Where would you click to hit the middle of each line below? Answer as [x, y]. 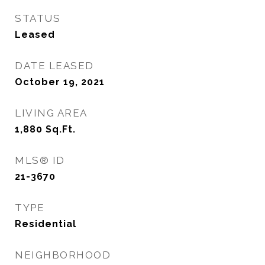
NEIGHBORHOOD [63, 255]
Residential [46, 224]
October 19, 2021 [60, 82]
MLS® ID [40, 160]
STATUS [38, 18]
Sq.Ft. [61, 129]
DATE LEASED [54, 66]
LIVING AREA [51, 113]
